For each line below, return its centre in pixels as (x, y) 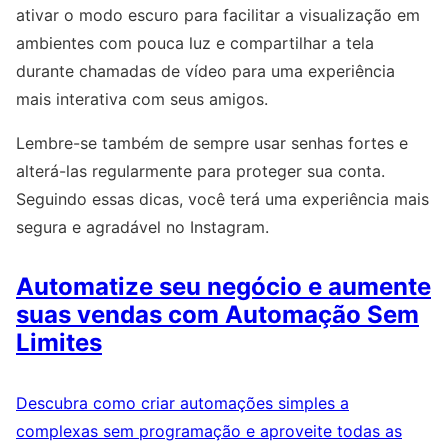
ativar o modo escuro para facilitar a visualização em (218, 15)
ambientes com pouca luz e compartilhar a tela (195, 43)
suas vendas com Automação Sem (217, 314)
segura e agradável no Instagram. (142, 227)
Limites (59, 342)
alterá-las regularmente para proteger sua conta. (200, 171)
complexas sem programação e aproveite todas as (209, 430)
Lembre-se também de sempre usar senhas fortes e (212, 143)
